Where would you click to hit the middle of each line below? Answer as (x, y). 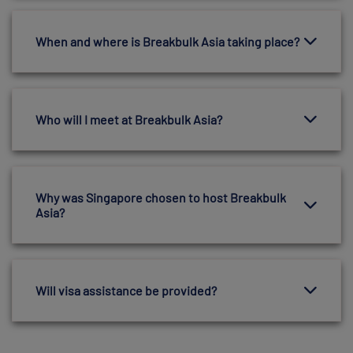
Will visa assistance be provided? (126, 290)
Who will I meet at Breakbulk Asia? (129, 119)
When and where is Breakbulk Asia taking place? (167, 41)
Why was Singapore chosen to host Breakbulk (161, 197)
